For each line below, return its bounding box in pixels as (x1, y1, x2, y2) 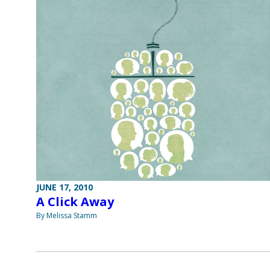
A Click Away (36, 193, 114, 210)
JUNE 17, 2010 (36, 181, 93, 193)
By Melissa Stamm (36, 210, 97, 221)
